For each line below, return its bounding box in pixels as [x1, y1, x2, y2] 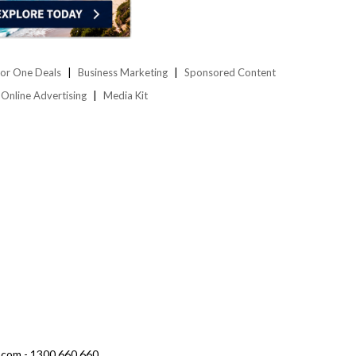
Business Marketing [78, 66, 168, 79]
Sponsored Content [184, 66, 276, 79]
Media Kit [103, 89, 148, 103]
